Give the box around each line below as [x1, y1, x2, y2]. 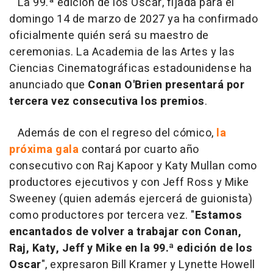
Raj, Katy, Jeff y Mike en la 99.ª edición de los [9, 239, 252, 257]
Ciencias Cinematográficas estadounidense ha [9, 60, 252, 77]
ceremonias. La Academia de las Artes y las [9, 43, 235, 60]
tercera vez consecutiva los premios [9, 93, 205, 110]
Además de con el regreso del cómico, [9, 124, 216, 141]
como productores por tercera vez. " [9, 207, 195, 224]
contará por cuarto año [81, 141, 199, 158]
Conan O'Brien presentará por [88, 76, 244, 93]
